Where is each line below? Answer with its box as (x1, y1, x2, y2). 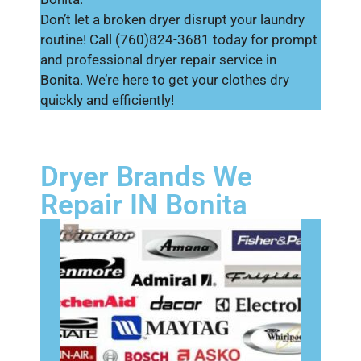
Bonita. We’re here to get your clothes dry (40, 71, 289, 88)
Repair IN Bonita (40, 189, 247, 222)
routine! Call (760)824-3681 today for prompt (40, 31, 317, 48)
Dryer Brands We (40, 160, 252, 193)
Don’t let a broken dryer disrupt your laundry (40, 10, 305, 27)
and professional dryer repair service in (40, 51, 276, 68)
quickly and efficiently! (40, 91, 174, 108)
